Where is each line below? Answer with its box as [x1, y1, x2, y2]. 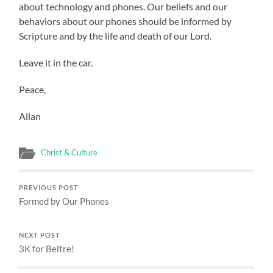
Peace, [19, 83, 46, 96]
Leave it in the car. [19, 57, 93, 69]
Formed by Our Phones [19, 196, 110, 207]
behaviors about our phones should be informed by [19, 15, 232, 27]
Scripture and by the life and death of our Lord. [19, 30, 212, 42]
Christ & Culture [41, 147, 98, 158]
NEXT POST [19, 232, 61, 239]
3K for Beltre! [19, 243, 75, 255]
